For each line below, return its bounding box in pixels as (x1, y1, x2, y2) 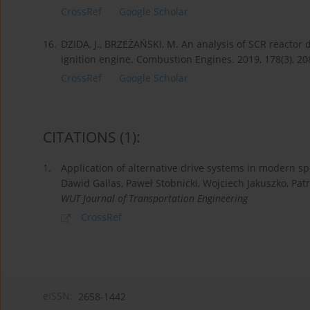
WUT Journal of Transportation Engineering (61, 192, 248, 206)
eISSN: (43, 289, 73, 303)
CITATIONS (43, 127, 116, 147)
